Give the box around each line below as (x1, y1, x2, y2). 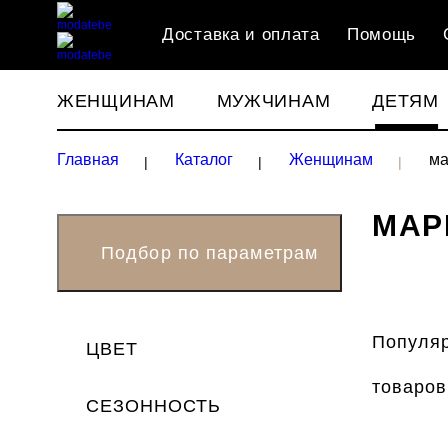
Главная (57, 151, 119, 168)
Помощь (346, 25, 417, 44)
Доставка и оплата (162, 25, 320, 44)
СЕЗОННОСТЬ (86, 396, 221, 416)
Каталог (175, 151, 233, 168)
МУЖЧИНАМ (216, 91, 331, 111)
